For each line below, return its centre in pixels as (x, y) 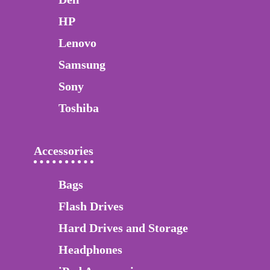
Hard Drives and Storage (123, 228)
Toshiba (79, 108)
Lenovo (77, 43)
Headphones (90, 250)
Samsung (82, 65)
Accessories (64, 151)
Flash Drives (91, 206)
